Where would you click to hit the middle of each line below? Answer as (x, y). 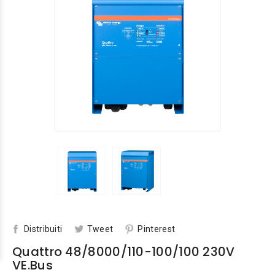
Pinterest (157, 229)
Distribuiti (43, 229)
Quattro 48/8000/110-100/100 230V (124, 252)
